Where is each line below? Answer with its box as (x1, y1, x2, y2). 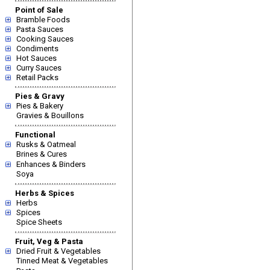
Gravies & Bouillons (16, 111, 84, 120)
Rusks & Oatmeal (16, 140, 76, 149)
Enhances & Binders (16, 160, 86, 169)
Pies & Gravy (15, 92, 64, 101)
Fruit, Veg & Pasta (15, 237, 83, 246)
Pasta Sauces (16, 25, 63, 34)
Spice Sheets (16, 218, 62, 227)
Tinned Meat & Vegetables (16, 256, 108, 265)
